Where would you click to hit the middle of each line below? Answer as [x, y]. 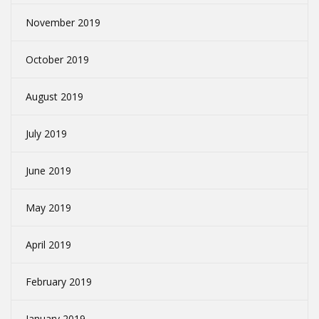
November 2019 [63, 23]
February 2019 [59, 282]
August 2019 [54, 97]
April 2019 [48, 245]
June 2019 [48, 171]
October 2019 [57, 60]
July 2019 [46, 134]
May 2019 [48, 208]
